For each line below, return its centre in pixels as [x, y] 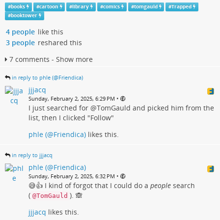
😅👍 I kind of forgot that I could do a [89, 185]
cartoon [49, 6]
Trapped [182, 6]
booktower [24, 15]
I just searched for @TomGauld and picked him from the [121, 108]
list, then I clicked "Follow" [71, 117]
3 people [20, 42]
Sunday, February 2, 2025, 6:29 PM [72, 98]
